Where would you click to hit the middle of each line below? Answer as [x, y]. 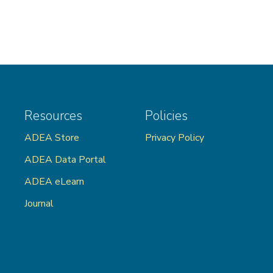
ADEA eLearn [54, 182]
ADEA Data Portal [65, 160]
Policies [167, 116]
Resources [53, 116]
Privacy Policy [175, 138]
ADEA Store [51, 138]
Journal [39, 204]
